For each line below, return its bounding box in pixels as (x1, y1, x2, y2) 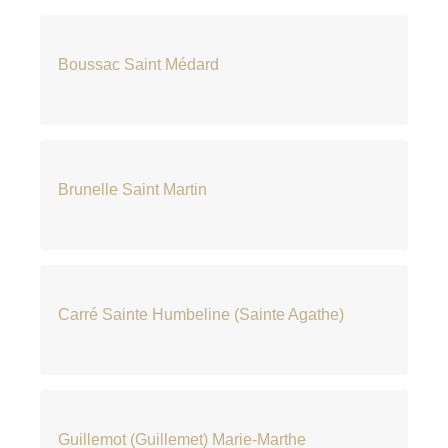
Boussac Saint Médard (58, 56, 220, 73)
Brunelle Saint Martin (58, 181, 208, 198)
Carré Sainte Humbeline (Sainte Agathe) (58, 306, 345, 323)
